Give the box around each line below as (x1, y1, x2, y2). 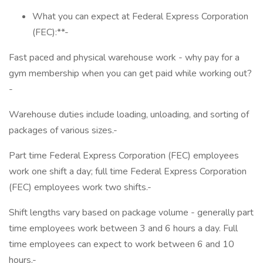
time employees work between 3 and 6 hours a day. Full (9, 222, 238, 235)
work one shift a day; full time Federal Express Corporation (9, 165, 247, 178)
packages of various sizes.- (9, 124, 117, 137)
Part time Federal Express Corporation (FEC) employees (9, 149, 239, 162)
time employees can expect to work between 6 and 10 (9, 238, 234, 251)
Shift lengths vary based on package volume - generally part (9, 206, 254, 219)
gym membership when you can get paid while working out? (9, 67, 252, 80)
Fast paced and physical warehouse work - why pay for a (9, 51, 240, 64)
